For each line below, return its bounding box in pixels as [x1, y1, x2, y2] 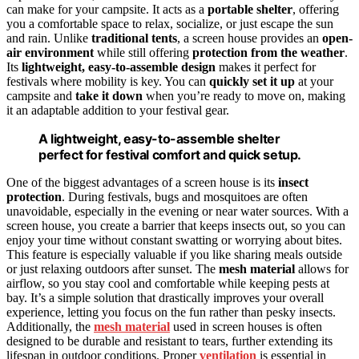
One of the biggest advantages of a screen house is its [6, 175, 278, 190]
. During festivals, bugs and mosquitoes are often [62, 190, 308, 204]
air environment [6, 46, 94, 60]
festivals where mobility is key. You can [6, 75, 209, 89]
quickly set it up [209, 75, 295, 89]
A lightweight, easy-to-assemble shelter [38, 131, 280, 147]
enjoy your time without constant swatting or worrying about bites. [6, 233, 342, 248]
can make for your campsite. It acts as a [6, 2, 208, 17]
